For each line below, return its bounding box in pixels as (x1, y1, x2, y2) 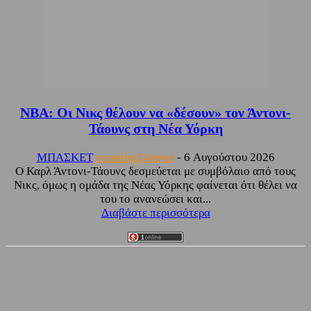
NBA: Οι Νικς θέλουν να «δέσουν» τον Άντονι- (20, 104, 291, 120)
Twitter (112, 289, 137, 300)
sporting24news (95, 150, 174, 164)
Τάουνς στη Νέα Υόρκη (88, 120, 223, 136)
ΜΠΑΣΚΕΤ (36, 150, 93, 164)
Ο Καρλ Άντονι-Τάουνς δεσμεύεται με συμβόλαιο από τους (15, 164, 296, 178)
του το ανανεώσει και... (100, 192, 211, 205)
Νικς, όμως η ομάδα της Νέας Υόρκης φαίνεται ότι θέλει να (14, 178, 297, 192)
